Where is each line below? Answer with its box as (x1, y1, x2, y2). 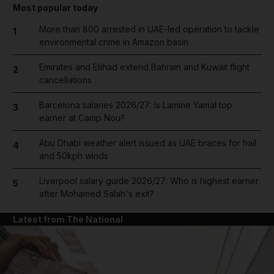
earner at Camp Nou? (39, 113, 125, 123)
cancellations (39, 75, 92, 85)
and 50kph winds (39, 150, 108, 161)
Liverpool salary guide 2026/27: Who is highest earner (39, 176, 259, 186)
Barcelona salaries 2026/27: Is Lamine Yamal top (39, 100, 232, 110)
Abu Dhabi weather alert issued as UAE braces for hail (39, 138, 256, 148)
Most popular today (13, 2, 98, 13)
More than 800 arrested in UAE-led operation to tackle (39, 24, 259, 34)
